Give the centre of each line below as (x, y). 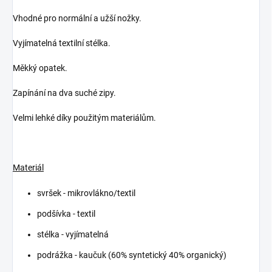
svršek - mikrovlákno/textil (86, 193)
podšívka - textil (66, 214)
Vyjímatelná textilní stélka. (62, 43)
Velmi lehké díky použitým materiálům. (84, 118)
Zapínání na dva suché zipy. (64, 93)
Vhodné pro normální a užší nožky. (77, 19)
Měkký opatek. (40, 68)
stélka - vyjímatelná (73, 235)
